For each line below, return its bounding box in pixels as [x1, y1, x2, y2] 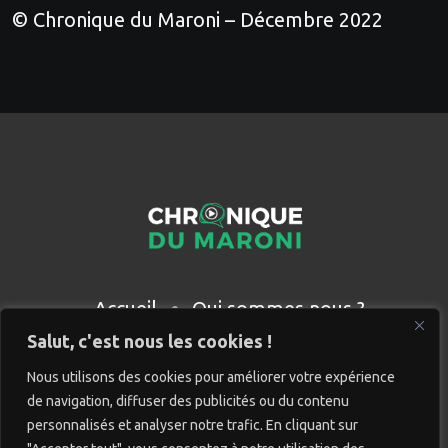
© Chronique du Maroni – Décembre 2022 [12, 7, 383, 31]
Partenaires [125, 324, 228, 348]
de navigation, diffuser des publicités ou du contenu [27, 393, 349, 409]
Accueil [93, 296, 157, 320]
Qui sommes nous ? [191, 296, 365, 320]
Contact [263, 324, 333, 348]
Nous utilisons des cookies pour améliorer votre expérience [27, 369, 395, 385]
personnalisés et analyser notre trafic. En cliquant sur [27, 417, 358, 433]
